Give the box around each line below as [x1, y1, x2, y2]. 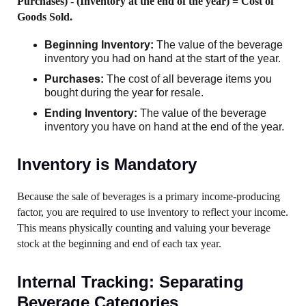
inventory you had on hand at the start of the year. [44, 53, 281, 64]
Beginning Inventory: [44, 39, 154, 51]
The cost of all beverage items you [104, 73, 272, 85]
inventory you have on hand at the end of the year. [44, 121, 284, 133]
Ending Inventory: [44, 107, 137, 119]
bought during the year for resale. [44, 87, 204, 98]
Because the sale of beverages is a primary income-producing [17, 191, 280, 202]
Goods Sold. [17, 11, 72, 23]
